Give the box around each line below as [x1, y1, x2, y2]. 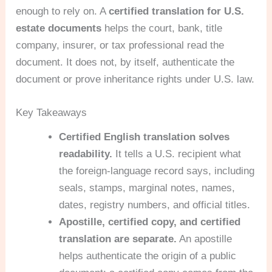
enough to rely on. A [16, 5, 109, 17]
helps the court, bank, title [101, 22, 223, 34]
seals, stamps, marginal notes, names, [59, 182, 236, 194]
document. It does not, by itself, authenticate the [16, 56, 235, 68]
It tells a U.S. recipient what [112, 148, 242, 160]
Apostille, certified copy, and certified [59, 216, 241, 228]
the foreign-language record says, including [59, 165, 255, 177]
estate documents [16, 22, 102, 34]
